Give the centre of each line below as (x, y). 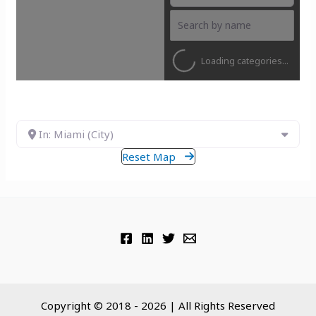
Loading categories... (244, 60)
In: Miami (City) (77, 134)
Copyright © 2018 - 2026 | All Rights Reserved (158, 305)
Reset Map (148, 156)
